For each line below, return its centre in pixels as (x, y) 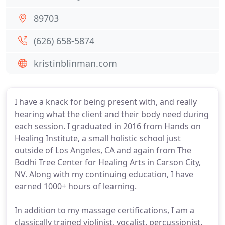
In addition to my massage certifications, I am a (104, 210)
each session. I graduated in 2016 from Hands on (108, 126)
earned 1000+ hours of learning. (76, 186)
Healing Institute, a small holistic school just (98, 138)
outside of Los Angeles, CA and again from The (103, 150)
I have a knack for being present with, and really (106, 102)
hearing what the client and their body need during (112, 114)
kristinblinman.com (75, 63)
